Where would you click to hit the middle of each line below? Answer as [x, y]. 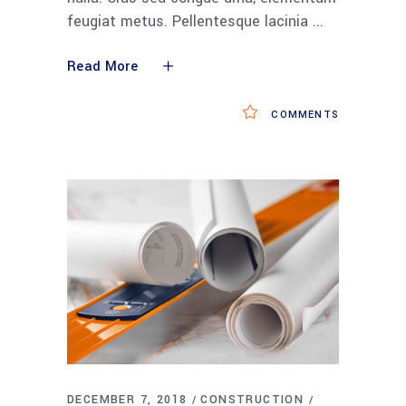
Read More [102, 66]
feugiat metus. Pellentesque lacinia [190, 21]
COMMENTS [303, 114]
